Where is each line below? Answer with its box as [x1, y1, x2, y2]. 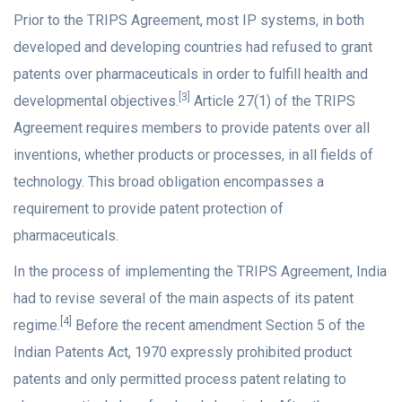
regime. [13, 317, 60, 335]
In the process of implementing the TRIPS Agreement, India [13, 263, 387, 281]
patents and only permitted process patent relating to [13, 371, 346, 389]
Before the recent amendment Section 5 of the [72, 317, 365, 335]
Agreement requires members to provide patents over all [13, 119, 370, 137]
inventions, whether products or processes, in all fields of [13, 146, 373, 164]
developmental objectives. [13, 92, 179, 110]
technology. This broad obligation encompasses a [13, 173, 324, 191]
